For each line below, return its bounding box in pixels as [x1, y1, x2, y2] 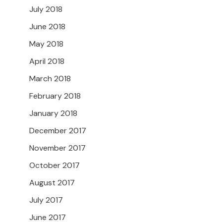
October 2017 [29, 160, 80, 171]
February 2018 [29, 91, 81, 102]
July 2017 [29, 195, 63, 206]
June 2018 [29, 21, 65, 32]
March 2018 [29, 73, 71, 84]
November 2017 [29, 143, 86, 154]
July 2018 [29, 4, 62, 15]
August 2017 [29, 177, 75, 188]
